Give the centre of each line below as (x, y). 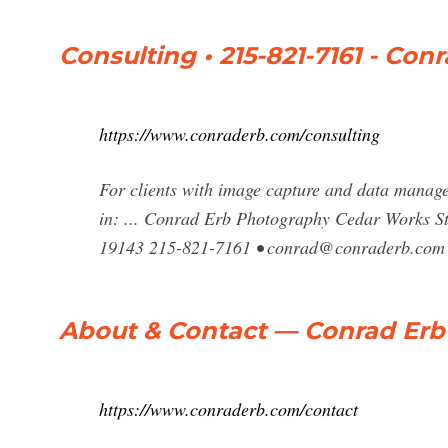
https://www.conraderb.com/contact (228, 409)
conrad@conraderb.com (356, 247)
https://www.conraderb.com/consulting (239, 134)
